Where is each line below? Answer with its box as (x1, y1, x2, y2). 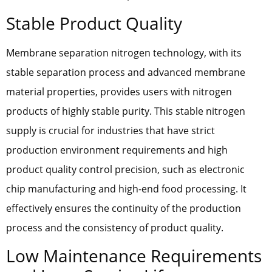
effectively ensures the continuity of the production (6, 201, 241, 215)
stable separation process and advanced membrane (6, 65, 245, 79)
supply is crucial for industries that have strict (6, 123, 215, 137)
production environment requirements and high (6, 143, 228, 157)
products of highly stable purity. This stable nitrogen (6, 104, 245, 118)
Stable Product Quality (6, 11, 182, 35)
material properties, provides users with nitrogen (6, 84, 232, 98)
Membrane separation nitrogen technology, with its (6, 46, 242, 59)
